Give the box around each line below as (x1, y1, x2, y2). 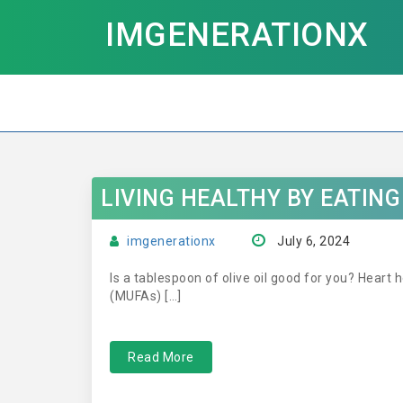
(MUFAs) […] (110, 289, 182, 303)
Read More (128, 350, 194, 364)
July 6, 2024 (277, 234, 350, 248)
